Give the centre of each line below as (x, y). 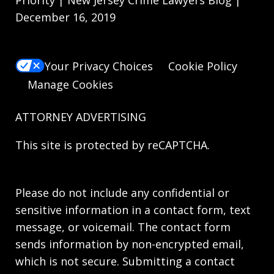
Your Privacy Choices (99, 66)
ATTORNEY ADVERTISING (81, 117)
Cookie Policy (203, 66)
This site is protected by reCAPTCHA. (113, 145)
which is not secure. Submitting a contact (125, 261)
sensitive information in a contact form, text (133, 209)
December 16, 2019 (65, 17)
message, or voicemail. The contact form (123, 227)
